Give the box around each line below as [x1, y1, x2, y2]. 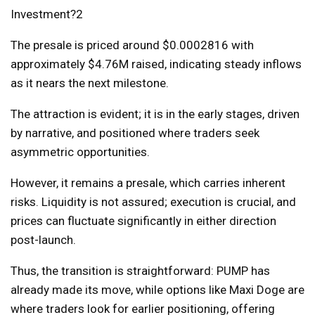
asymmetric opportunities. [11, 145, 150, 159]
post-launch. [11, 233, 76, 247]
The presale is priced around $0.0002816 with [11, 38, 254, 52]
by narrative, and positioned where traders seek [11, 126, 259, 140]
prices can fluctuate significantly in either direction [11, 214, 276, 228]
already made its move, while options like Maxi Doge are [11, 283, 304, 297]
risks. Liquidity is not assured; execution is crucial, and [11, 195, 296, 209]
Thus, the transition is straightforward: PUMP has [11, 264, 270, 278]
